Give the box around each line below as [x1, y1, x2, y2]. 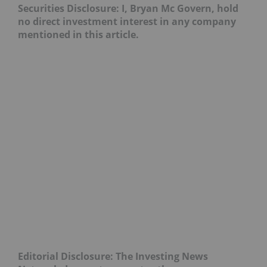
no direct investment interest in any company [18, 14, 236, 28]
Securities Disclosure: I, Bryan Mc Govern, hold [18, 1, 238, 15]
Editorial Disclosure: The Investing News [18, 249, 208, 263]
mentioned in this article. [18, 27, 139, 41]
